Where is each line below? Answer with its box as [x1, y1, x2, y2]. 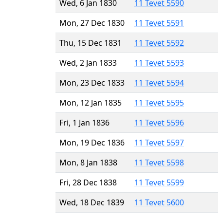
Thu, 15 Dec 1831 [59, 37, 122, 48]
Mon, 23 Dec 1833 [59, 77, 125, 88]
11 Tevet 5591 [134, 17, 184, 28]
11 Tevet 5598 [134, 157, 184, 168]
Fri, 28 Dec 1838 [59, 177, 117, 188]
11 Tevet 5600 [134, 197, 184, 208]
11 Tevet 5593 [134, 57, 184, 68]
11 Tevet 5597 [134, 137, 184, 148]
